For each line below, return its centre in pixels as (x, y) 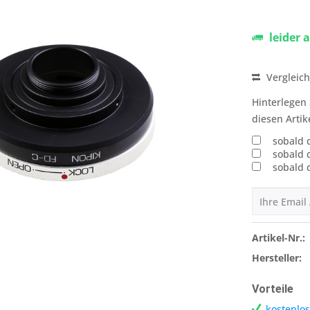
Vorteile (272, 289)
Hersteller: (276, 258)
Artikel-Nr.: (278, 238)
